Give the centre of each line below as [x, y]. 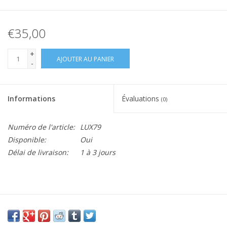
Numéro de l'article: [41, 127]
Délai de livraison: [38, 153]
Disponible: [27, 140]
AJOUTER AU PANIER [85, 59]
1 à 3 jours [98, 153]
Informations [31, 99]
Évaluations [141, 99]
